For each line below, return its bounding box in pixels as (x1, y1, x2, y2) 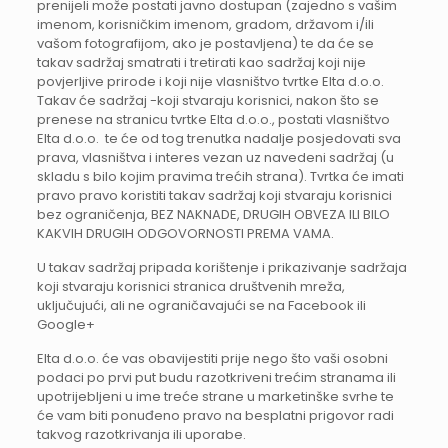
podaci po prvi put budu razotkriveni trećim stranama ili (36, 368, 396, 387)
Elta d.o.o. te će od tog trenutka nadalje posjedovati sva (36, 129, 401, 148)
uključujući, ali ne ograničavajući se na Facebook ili (36, 296, 366, 315)
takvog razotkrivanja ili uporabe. (36, 425, 246, 444)
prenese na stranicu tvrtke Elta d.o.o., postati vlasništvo (36, 110, 390, 129)
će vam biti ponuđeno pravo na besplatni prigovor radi (36, 406, 394, 425)
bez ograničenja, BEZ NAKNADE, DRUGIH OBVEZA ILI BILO (36, 205, 390, 224)
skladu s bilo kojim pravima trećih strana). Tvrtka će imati (36, 167, 404, 186)
